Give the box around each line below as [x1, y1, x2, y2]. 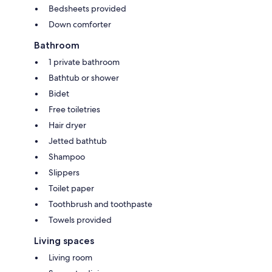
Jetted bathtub [49, 135, 107, 146]
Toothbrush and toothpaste [49, 198, 152, 209]
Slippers [49, 166, 80, 178]
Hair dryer [49, 119, 86, 131]
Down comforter [49, 18, 111, 30]
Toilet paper [49, 182, 94, 194]
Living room [49, 251, 92, 263]
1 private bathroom [49, 56, 120, 67]
